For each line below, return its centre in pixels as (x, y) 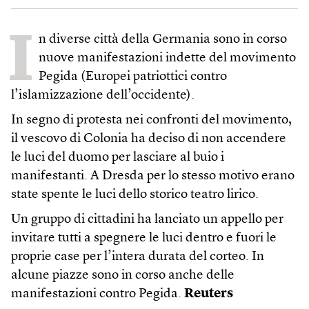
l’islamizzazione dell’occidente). (103, 96)
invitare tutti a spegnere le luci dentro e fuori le (144, 238)
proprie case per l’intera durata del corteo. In (138, 257)
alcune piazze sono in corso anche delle (123, 276)
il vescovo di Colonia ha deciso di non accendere (149, 139)
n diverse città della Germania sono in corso (163, 40)
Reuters (209, 294)
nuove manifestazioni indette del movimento (167, 58)
